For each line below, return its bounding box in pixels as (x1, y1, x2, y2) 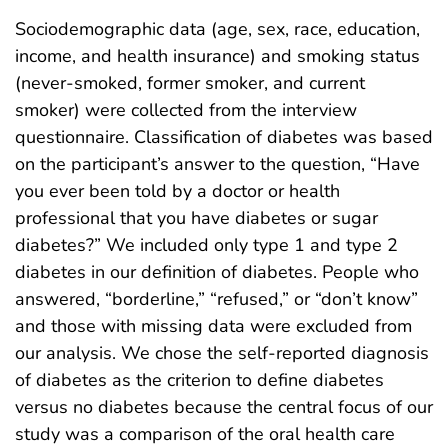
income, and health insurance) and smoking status (15, 43, 420, 68)
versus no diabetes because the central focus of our (15, 394, 433, 419)
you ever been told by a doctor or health (15, 178, 340, 203)
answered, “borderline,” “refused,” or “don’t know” (15, 286, 418, 311)
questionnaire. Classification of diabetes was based (15, 124, 433, 149)
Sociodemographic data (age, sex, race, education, (15, 16, 420, 41)
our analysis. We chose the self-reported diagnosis (15, 340, 429, 365)
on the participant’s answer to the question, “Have (15, 151, 420, 176)
